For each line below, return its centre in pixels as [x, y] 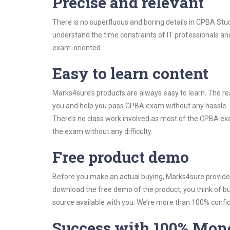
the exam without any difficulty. [102, 131]
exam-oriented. [77, 48]
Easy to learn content [130, 73]
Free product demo [121, 157]
